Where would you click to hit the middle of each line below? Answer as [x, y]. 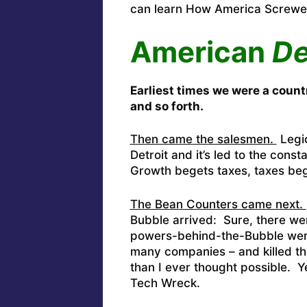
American [201, 51]
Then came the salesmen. [203, 139]
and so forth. [167, 106]
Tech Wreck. [165, 283]
